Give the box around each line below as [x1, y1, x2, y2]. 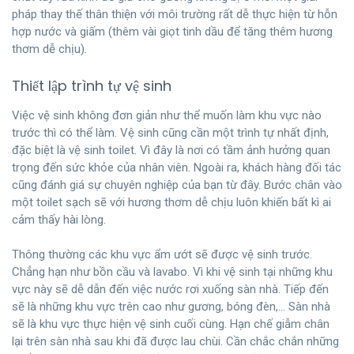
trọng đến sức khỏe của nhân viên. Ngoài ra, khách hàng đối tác [12, 160, 341, 175]
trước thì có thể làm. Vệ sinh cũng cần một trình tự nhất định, [12, 126, 329, 140]
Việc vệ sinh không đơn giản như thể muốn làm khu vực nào [12, 108, 322, 122]
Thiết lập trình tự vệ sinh [12, 76, 171, 96]
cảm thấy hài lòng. [12, 213, 106, 227]
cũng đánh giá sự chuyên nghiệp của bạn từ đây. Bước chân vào [12, 178, 342, 192]
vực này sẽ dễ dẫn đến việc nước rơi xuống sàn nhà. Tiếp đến [12, 282, 329, 296]
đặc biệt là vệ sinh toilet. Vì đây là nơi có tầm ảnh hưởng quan [12, 143, 330, 157]
